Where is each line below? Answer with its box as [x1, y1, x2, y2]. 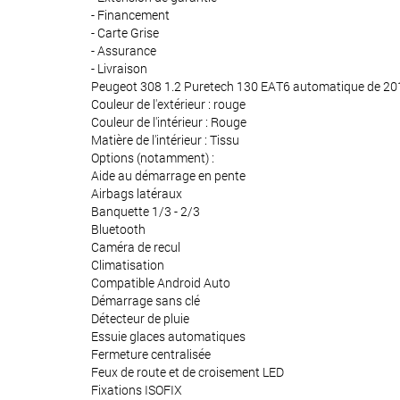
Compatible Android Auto [91, 273, 230, 291]
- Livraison [91, 59, 147, 77]
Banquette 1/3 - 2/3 [91, 202, 200, 220]
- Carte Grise [91, 23, 159, 41]
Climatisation [91, 255, 164, 273]
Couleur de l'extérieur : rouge [91, 95, 246, 112]
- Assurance [91, 41, 156, 59]
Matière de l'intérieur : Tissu [91, 130, 239, 148]
